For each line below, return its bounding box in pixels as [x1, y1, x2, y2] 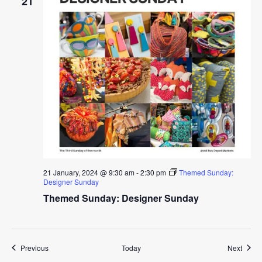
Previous [20, 242, 49, 253]
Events [47, 242, 70, 252]
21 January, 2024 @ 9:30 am [43, 167, 135, 177]
